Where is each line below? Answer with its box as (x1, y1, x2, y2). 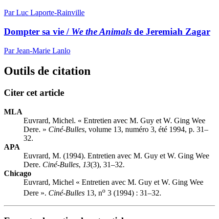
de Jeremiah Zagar (131, 26, 210, 37)
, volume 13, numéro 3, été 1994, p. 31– (85, 125, 208, 134)
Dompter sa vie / (4, 26, 71, 37)
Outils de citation (4, 65, 90, 78)
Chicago (4, 169, 31, 178)
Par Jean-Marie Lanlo (4, 46, 70, 55)
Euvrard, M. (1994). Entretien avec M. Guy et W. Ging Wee (23, 152, 209, 160)
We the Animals (71, 26, 131, 37)
